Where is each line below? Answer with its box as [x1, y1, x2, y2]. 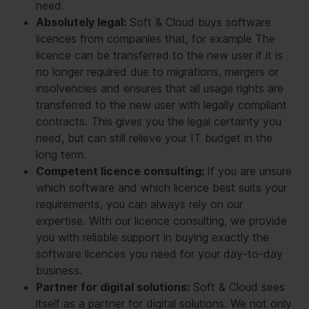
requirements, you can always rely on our [36, 197, 243, 211]
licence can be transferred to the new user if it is [36, 48, 283, 62]
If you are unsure [207, 163, 292, 178]
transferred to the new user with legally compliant [36, 97, 287, 112]
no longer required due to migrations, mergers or [36, 64, 279, 79]
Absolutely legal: [36, 14, 126, 29]
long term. [36, 147, 86, 161]
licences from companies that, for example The [36, 31, 275, 46]
